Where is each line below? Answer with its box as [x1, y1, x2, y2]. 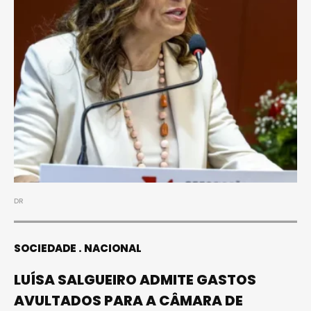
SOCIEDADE [14, 240, 76, 255]
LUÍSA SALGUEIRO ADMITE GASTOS [14, 269, 256, 289]
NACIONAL [84, 240, 142, 255]
